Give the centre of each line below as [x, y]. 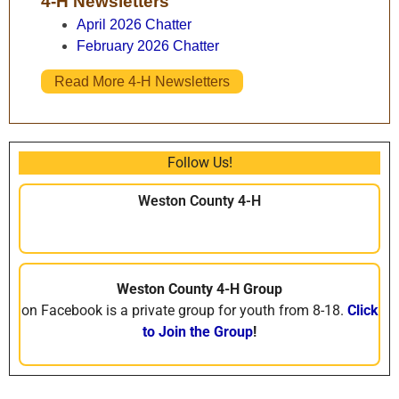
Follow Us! [199, 163]
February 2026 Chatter [148, 46]
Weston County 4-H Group [199, 289]
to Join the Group [198, 332]
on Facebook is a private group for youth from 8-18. [184, 311]
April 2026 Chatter [134, 25]
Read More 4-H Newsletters [142, 82]
